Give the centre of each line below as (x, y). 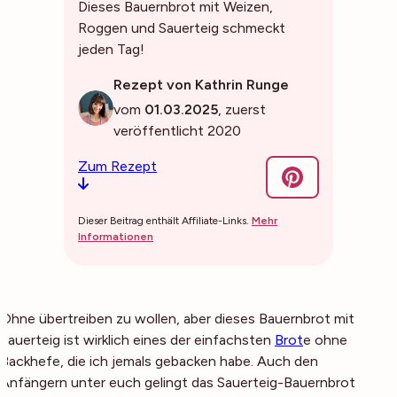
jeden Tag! (111, 49)
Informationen (116, 237)
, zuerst (242, 109)
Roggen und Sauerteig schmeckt (182, 28)
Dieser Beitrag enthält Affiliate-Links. (165, 221)
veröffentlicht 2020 (177, 131)
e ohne (325, 340)
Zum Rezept (117, 166)
